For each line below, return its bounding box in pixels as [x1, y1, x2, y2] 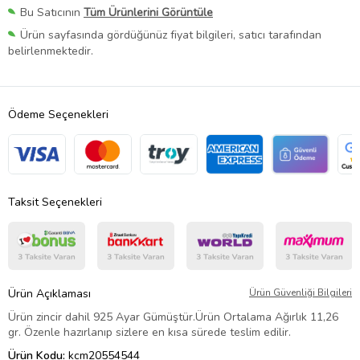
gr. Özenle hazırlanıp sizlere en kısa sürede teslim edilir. [8, 325, 291, 341]
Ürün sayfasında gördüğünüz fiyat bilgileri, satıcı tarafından [20, 27, 321, 43]
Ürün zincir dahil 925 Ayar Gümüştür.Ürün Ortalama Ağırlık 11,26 [8, 309, 338, 325]
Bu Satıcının [20, 5, 84, 21]
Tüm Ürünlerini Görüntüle [84, 5, 213, 21]
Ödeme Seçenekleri [8, 107, 108, 123]
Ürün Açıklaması [8, 286, 91, 302]
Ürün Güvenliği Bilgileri [249, 286, 352, 300]
